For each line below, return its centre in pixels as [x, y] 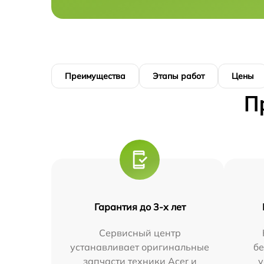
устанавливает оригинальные [140, 247]
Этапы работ [179, 76]
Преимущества [95, 76]
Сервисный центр [140, 233]
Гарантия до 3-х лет [140, 207]
